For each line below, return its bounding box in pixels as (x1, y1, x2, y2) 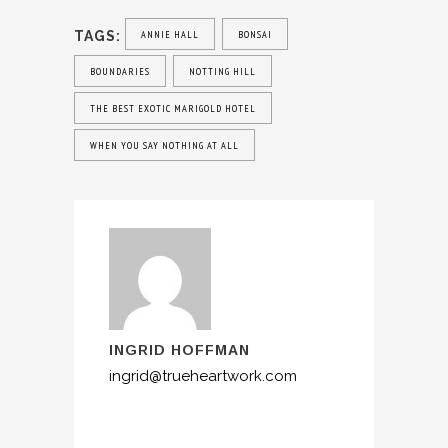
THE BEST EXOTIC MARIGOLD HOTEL (90, 102, 256, 116)
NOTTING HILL (189, 65, 256, 79)
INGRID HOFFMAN (109, 342, 250, 359)
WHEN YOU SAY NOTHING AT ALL (90, 139, 239, 153)
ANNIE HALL (141, 28, 199, 42)
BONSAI (238, 28, 272, 42)
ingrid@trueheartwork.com (109, 367, 297, 386)
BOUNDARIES (90, 65, 150, 79)
